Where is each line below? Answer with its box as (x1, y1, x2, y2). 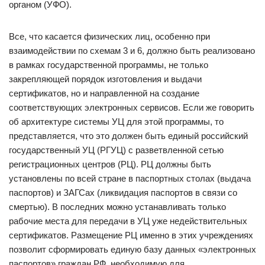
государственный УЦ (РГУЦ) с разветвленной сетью (9, 145, 224, 155)
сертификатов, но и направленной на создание (9, 88, 199, 98)
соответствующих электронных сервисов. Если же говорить (9, 102, 254, 112)
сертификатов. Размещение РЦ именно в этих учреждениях (9, 230, 253, 240)
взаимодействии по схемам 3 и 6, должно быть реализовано (9, 46, 255, 56)
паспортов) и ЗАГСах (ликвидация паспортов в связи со (9, 188, 237, 198)
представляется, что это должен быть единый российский (9, 131, 248, 141)
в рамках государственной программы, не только (9, 60, 208, 70)
